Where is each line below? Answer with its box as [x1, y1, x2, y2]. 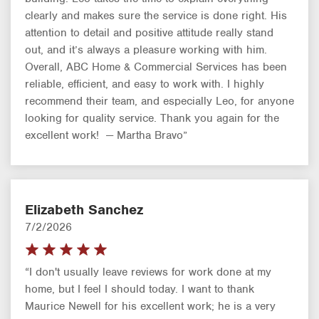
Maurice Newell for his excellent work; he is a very [25, 298, 276, 313]
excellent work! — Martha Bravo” [25, 127, 187, 142]
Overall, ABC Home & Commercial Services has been [25, 59, 287, 74]
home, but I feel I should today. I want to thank [25, 281, 254, 296]
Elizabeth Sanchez [25, 200, 143, 219]
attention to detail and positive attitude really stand [25, 25, 273, 40]
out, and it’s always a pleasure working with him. [25, 42, 267, 57]
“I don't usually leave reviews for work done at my [25, 264, 271, 279]
